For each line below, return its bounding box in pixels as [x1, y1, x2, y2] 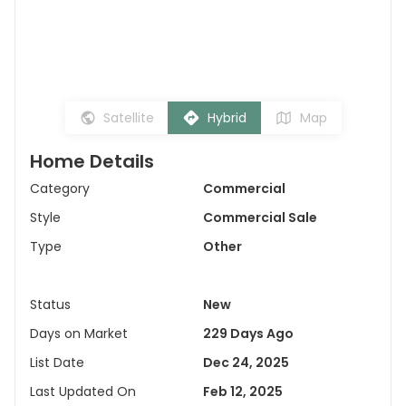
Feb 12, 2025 [203, 382, 283, 401]
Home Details [30, 149, 154, 174]
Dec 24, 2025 [203, 353, 289, 372]
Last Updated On [30, 382, 136, 401]
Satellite [102, 109, 154, 127]
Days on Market [30, 324, 128, 343]
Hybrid [207, 109, 246, 127]
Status [30, 295, 71, 314]
